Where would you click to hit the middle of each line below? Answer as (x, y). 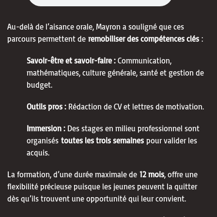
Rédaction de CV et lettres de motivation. (136, 106)
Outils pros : (46, 106)
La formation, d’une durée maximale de (72, 174)
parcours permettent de (46, 39)
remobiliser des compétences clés (144, 39)
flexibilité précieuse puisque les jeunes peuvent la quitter (102, 186)
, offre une (181, 174)
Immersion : (46, 128)
